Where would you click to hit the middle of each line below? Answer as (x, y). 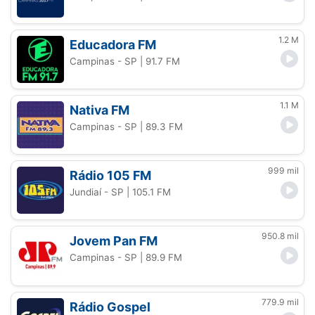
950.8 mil (280, 236)
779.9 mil (280, 302)
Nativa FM (100, 110)
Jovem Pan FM (114, 241)
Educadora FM (113, 44)
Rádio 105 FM (111, 176)
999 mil (283, 171)
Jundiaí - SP (97, 192)
